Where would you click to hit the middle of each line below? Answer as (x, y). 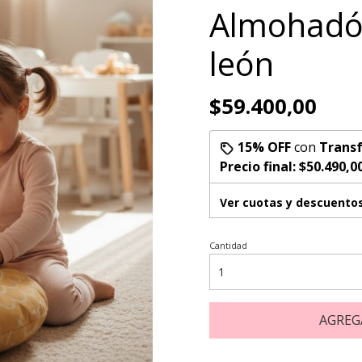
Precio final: (259, 166)
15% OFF (264, 147)
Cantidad (228, 245)
